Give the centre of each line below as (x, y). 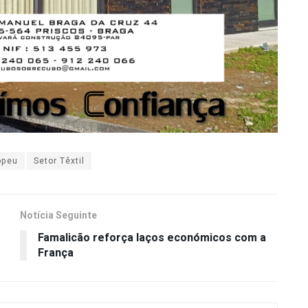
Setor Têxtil (59, 161)
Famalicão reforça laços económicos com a (152, 238)
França (56, 253)
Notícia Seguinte (58, 216)
